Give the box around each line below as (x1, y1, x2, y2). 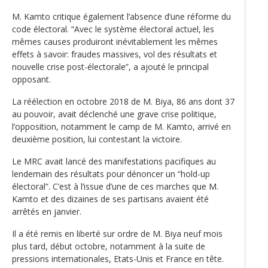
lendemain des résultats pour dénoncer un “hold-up (12, 167, 210, 179)
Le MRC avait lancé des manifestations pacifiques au (12, 155, 216, 167)
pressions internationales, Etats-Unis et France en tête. (12, 252, 224, 264)
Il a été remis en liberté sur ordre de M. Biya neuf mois (12, 227, 223, 239)
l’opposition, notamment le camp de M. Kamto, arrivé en (12, 120, 231, 132)
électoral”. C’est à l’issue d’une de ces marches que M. (12, 180, 218, 192)
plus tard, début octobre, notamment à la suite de (12, 240, 205, 252)
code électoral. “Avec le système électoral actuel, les (12, 23, 214, 35)
